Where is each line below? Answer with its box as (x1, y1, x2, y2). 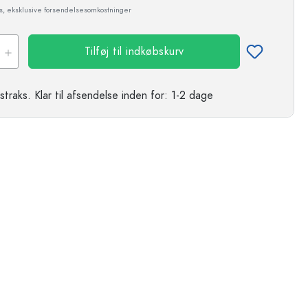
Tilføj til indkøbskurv (84, 44, 184, 59)
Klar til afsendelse (34, 88, 118, 103)
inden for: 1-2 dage (118, 88, 213, 103)
